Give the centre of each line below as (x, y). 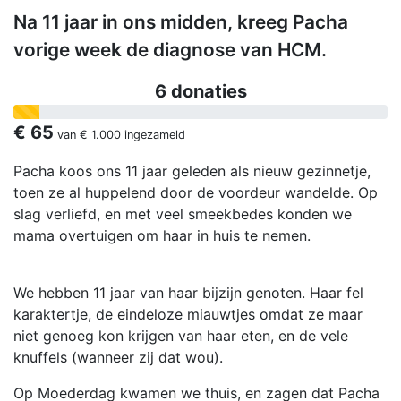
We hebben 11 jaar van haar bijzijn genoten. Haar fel (188, 293)
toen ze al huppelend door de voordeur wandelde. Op (196, 193)
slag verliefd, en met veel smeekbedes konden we (183, 214)
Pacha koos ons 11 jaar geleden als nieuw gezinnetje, (192, 171)
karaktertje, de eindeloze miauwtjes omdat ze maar (188, 315)
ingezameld (153, 135)
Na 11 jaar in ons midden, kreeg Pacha (181, 22)
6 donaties (200, 92)
